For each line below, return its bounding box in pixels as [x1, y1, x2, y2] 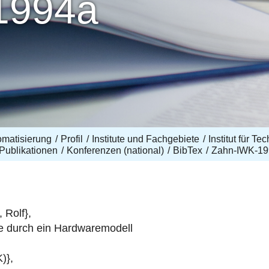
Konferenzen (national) [66, 145, 164, 156]
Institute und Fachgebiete [91, 134, 199, 144]
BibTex [172, 145, 202, 156]
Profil [60, 134, 83, 144]
